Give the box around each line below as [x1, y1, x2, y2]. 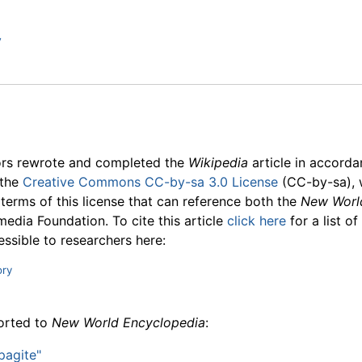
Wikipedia [188, 154, 248, 170]
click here [227, 212, 286, 229]
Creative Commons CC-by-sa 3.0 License [23, 173, 278, 190]
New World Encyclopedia [52, 314, 205, 330]
